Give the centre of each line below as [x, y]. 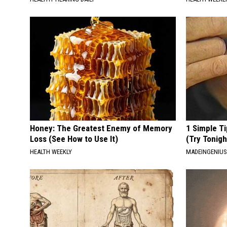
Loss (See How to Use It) [74, 139]
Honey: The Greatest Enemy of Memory [101, 128]
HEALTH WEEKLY [51, 152]
